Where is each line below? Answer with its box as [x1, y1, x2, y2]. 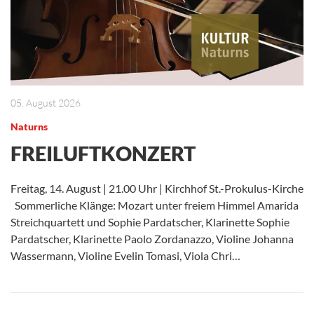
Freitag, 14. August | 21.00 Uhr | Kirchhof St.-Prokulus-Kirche [11, 181, 303, 195]
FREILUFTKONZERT [11, 140, 196, 165]
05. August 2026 [11, 96, 81, 109]
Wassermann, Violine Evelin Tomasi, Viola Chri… [11, 248, 240, 262]
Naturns [11, 120, 48, 132]
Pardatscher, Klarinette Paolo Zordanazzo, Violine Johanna [11, 231, 294, 245]
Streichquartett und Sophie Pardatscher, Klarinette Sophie [11, 214, 289, 228]
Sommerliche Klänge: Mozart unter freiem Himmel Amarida [11, 198, 299, 212]
